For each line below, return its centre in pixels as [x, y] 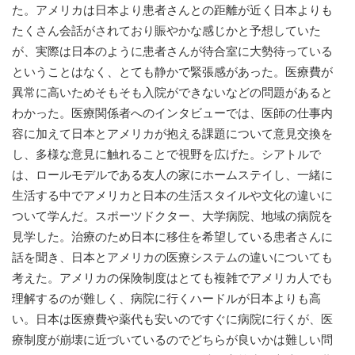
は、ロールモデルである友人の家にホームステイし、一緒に [172, 175]
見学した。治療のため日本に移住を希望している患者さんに [172, 237]
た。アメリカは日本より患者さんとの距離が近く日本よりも [172, 10]
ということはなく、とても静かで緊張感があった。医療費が [172, 72]
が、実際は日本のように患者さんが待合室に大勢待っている [172, 52]
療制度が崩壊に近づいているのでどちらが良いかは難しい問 [172, 340]
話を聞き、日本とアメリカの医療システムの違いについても [172, 258]
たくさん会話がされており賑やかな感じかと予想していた [166, 31]
